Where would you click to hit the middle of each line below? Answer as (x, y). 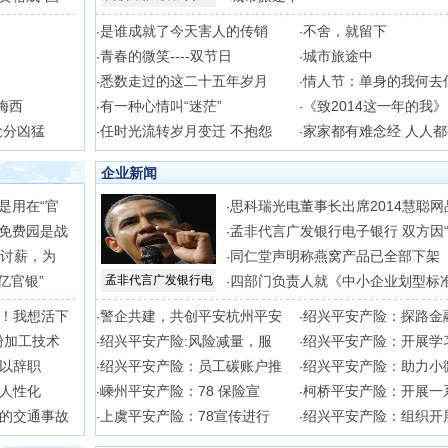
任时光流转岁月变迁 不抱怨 (186, 131)
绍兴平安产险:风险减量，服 (186, 341)
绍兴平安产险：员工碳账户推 (191, 366)
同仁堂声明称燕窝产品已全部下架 (335, 256)
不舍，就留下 (345, 31)
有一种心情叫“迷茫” (161, 106)
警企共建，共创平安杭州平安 (191, 316)
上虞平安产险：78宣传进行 (185, 416)
